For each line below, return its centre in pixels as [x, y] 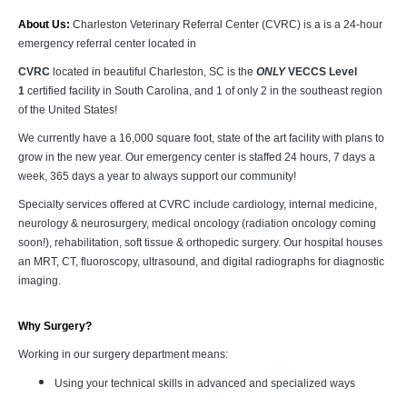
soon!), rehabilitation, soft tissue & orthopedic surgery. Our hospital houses [200, 243]
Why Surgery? [55, 326]
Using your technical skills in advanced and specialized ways [205, 383]
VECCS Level [323, 72]
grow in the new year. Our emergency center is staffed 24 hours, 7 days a [197, 157]
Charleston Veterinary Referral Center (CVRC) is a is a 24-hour [228, 25]
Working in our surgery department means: [123, 354]
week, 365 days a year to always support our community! [157, 176]
